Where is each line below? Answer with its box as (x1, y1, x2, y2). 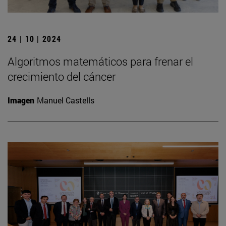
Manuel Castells (37, 94, 94, 105)
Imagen (8, 94, 34, 105)
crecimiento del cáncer (8, 69, 116, 84)
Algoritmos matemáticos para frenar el (8, 53, 193, 69)
